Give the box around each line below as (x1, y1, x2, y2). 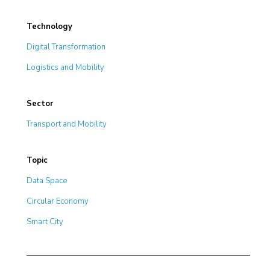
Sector (27, 98, 54, 109)
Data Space (27, 175, 67, 186)
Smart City (27, 216, 64, 227)
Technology (27, 21, 73, 32)
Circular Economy (27, 196, 89, 207)
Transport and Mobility (27, 119, 107, 130)
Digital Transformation (27, 42, 106, 52)
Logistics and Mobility (27, 62, 105, 73)
